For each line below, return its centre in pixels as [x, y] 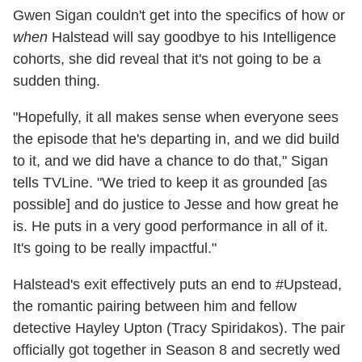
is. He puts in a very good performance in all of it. [170, 227]
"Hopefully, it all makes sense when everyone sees [176, 118]
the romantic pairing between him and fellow [155, 307]
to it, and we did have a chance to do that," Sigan [170, 161]
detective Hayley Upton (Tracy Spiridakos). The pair [179, 328]
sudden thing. [57, 81]
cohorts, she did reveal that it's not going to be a [167, 59]
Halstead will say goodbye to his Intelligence [192, 38]
